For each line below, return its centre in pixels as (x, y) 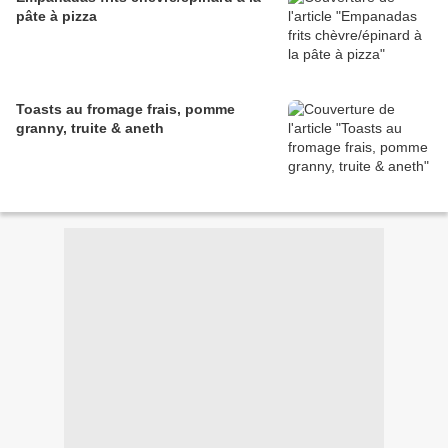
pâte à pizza (56, 16)
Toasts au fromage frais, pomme (125, 109)
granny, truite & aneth (90, 128)
